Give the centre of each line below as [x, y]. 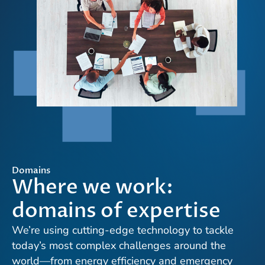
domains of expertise [116, 211]
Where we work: [93, 187]
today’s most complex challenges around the [119, 246]
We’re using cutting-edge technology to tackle [123, 230]
